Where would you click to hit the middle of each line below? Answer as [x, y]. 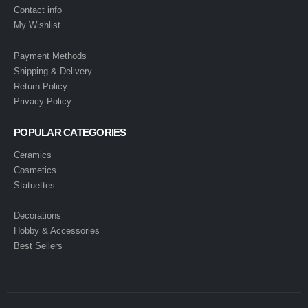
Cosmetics [36, 170]
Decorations [37, 216]
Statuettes [34, 185]
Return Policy [41, 86]
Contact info [38, 10]
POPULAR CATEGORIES [70, 132]
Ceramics [33, 155]
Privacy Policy [43, 101]
